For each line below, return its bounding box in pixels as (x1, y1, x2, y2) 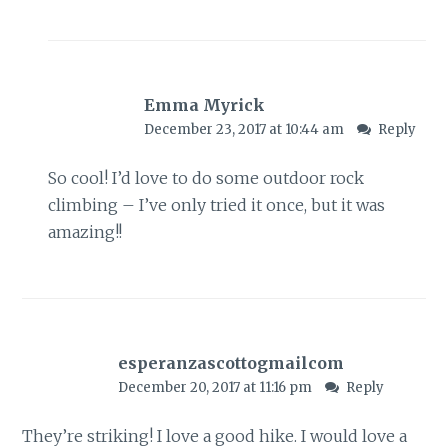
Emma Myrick (143, 95, 265, 116)
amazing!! (47, 222, 122, 243)
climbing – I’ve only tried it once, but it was (47, 195, 385, 216)
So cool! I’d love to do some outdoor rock (47, 168, 364, 189)
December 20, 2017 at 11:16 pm (117, 378, 315, 396)
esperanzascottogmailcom (117, 352, 344, 373)
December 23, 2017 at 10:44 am (143, 121, 347, 139)
